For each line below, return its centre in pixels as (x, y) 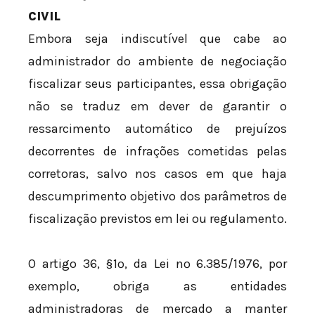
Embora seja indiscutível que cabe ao (157, 39)
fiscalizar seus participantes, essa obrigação (157, 84)
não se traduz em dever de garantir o (157, 107)
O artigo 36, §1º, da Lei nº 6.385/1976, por (157, 263)
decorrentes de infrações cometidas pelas (157, 152)
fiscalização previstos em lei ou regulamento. (157, 219)
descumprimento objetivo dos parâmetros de (157, 197)
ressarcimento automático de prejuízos (157, 129)
